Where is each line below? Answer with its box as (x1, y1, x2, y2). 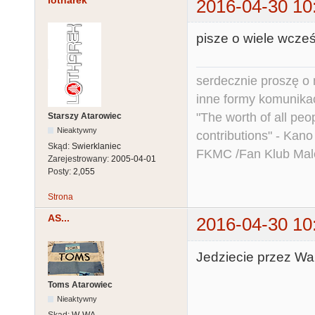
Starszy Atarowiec (48, 111, 122, 122)
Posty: (48, 167, 73, 177)
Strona (48, 192, 73, 202)
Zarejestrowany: (48, 154, 111, 165)
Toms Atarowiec (48, 279, 112, 290)
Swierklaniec (72, 141, 121, 152)
